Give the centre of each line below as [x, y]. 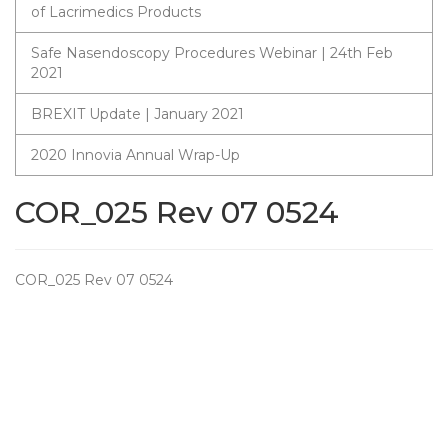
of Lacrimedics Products [116, 12]
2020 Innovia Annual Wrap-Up [135, 155]
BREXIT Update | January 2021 [137, 114]
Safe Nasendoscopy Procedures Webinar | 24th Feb [212, 53]
